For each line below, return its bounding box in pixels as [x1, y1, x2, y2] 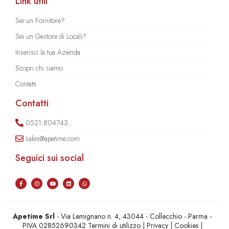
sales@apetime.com [26, 133, 80, 144]
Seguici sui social [15, 151, 84, 165]
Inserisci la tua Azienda [15, 47, 80, 57]
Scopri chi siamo [15, 62, 63, 73]
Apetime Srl [13, 211, 55, 221]
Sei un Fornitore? [15, 15, 65, 26]
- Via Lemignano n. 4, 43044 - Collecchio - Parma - [55, 211, 212, 221]
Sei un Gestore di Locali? [15, 31, 86, 41]
